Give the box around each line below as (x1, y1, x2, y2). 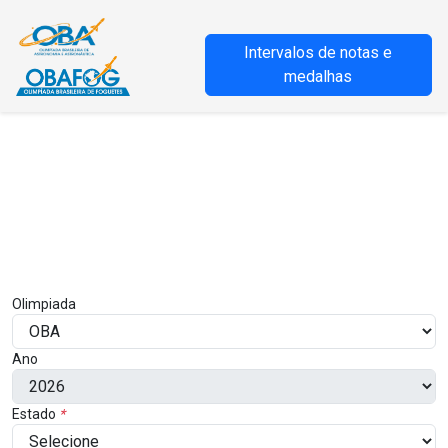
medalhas (284, 67, 353, 86)
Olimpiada (12, 295, 76, 312)
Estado (12, 405, 59, 422)
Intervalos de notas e (244, 43, 393, 62)
